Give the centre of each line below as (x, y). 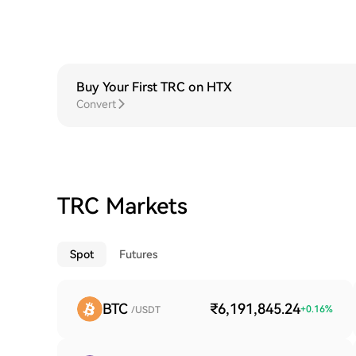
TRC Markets (122, 206)
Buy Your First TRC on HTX (154, 87)
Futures (138, 254)
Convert (96, 104)
